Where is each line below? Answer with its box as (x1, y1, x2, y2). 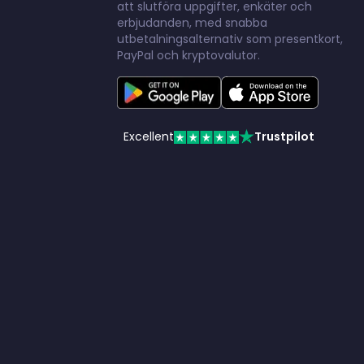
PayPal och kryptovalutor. (117, 47, 260, 63)
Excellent (123, 128, 174, 145)
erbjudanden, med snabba (117, 15, 267, 31)
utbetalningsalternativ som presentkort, (117, 31, 343, 47)
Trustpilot (254, 128, 314, 145)
